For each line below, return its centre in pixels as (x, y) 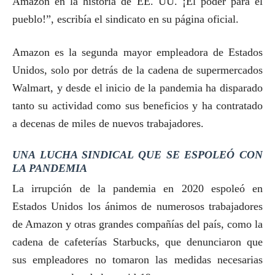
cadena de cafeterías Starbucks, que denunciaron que (137, 242)
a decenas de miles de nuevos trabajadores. (111, 123)
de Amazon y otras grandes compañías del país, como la (137, 224)
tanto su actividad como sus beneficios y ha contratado (137, 106)
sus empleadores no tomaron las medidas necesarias (137, 260)
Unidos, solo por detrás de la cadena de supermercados (137, 70)
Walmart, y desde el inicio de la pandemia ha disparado (137, 88)
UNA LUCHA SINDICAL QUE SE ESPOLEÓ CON (137, 155)
